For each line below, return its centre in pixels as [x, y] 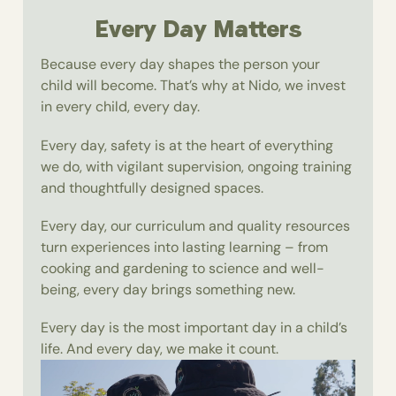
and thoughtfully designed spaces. [152, 187]
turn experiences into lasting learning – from [185, 247]
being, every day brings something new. [168, 289]
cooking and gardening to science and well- [183, 268]
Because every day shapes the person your [181, 65]
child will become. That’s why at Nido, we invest [194, 86]
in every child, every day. [121, 107]
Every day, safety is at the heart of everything [187, 145]
